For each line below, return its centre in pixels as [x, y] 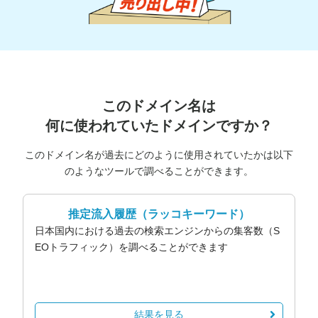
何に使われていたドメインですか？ [159, 125]
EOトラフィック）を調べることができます [131, 247]
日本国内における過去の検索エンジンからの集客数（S [157, 230]
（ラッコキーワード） [193, 214]
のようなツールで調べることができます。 [159, 171]
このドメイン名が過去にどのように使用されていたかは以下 [159, 154]
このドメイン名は [159, 105]
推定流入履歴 [102, 214]
